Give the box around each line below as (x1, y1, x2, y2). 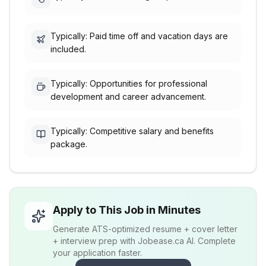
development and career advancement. (50, 91, 206, 102)
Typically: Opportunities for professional (50, 78, 207, 88)
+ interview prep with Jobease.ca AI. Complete (53, 236, 236, 246)
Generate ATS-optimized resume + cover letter (53, 224, 237, 234)
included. (50, 44, 86, 54)
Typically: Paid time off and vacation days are (50, 31, 228, 41)
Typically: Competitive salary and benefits (50, 126, 214, 136)
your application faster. (53, 248, 142, 258)
